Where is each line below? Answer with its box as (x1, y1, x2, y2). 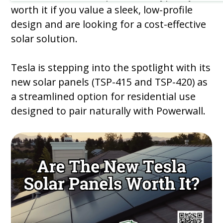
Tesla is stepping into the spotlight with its (11, 61, 211, 75)
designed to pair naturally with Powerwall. (11, 104, 206, 118)
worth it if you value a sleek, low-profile (11, 3, 193, 17)
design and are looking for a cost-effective (11, 17, 207, 31)
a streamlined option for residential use (11, 90, 196, 104)
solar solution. (11, 32, 78, 46)
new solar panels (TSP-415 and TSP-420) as (11, 75, 208, 89)
